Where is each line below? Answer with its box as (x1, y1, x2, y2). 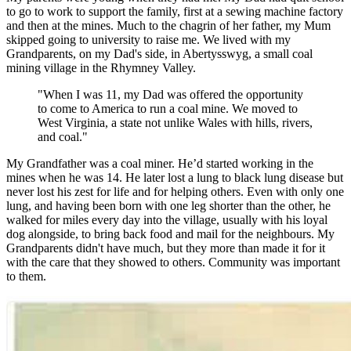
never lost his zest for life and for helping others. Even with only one (6, 184, 344, 198)
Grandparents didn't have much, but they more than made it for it (6, 241, 325, 255)
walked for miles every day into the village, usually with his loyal (6, 212, 327, 226)
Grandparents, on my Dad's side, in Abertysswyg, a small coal (6, 46, 313, 60)
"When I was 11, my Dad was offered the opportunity (38, 87, 303, 101)
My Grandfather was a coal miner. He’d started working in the (6, 156, 313, 170)
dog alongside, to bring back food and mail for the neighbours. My (6, 226, 335, 241)
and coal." (38, 129, 88, 143)
